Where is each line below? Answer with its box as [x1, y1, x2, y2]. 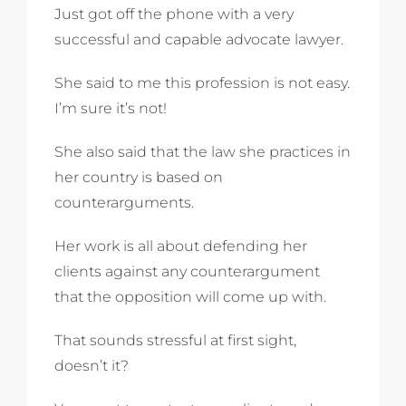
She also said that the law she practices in [54, 143, 351, 161]
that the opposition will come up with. [54, 288, 326, 306]
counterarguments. [54, 194, 194, 212]
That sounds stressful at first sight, [54, 332, 296, 350]
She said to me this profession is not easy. [54, 74, 350, 92]
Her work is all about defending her [54, 237, 307, 256]
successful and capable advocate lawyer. [54, 31, 343, 49]
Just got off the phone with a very [54, 5, 294, 24]
